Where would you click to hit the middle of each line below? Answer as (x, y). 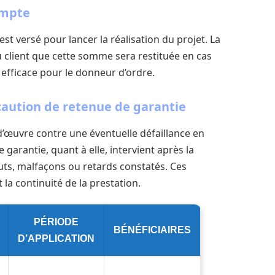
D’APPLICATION (56, 238)
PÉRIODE (56, 222)
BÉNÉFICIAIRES (152, 230)
